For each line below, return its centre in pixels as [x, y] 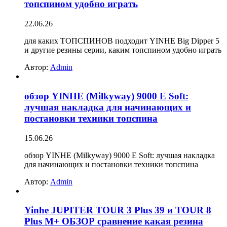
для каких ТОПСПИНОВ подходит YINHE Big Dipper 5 [122, 41]
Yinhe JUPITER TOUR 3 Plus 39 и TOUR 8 [118, 210]
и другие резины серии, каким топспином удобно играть [123, 50]
